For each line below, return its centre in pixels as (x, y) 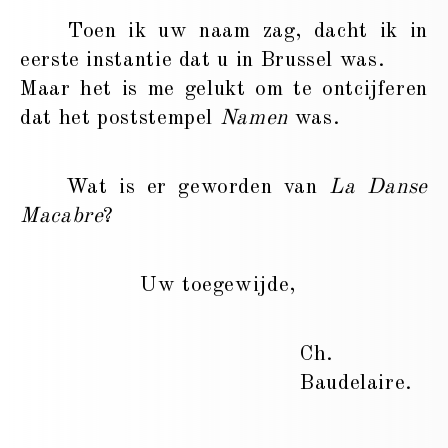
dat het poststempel (120, 119)
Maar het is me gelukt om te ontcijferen (224, 90)
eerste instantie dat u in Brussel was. (203, 61)
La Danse (378, 188)
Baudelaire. (357, 384)
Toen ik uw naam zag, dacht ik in (224, 32)
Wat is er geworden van (175, 188)
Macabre (62, 217)
